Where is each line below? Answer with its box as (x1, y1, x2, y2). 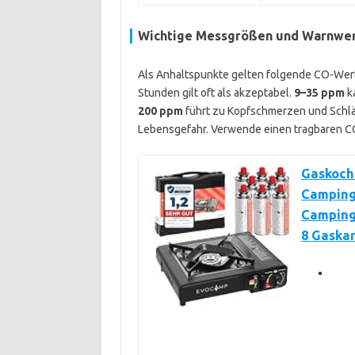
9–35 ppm (293, 86, 345, 99)
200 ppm (137, 105, 183, 117)
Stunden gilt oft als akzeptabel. (137, 86, 294, 99)
